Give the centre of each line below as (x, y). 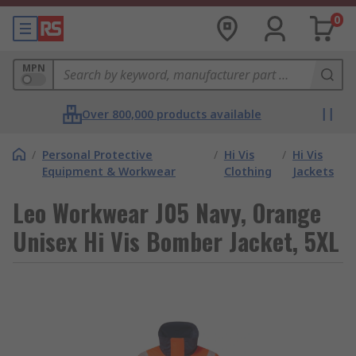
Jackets (313, 171)
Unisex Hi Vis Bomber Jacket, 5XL (176, 241)
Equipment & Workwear (109, 171)
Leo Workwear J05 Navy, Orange (167, 213)
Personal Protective (97, 155)
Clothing (248, 171)
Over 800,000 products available (172, 114)
